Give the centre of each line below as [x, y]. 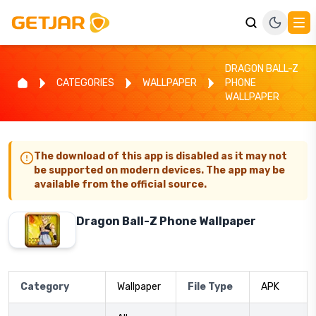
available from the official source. [120, 184]
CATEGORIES [85, 83]
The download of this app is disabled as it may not [160, 156]
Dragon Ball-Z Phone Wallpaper [166, 221]
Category [45, 287]
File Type [210, 287]
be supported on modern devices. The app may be [159, 170]
